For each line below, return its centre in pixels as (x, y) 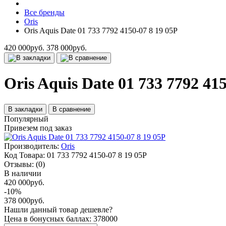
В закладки (25, 109)
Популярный (26, 119)
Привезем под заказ (38, 128)
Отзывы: (19, 164)
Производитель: (32, 146)
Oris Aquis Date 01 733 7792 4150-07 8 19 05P (101, 31)
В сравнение (72, 109)
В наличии (23, 173)
